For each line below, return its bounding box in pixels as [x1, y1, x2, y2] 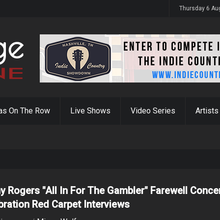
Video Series [131, 106, 175, 115]
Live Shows [70, 106, 110, 115]
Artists [195, 106, 219, 115]
